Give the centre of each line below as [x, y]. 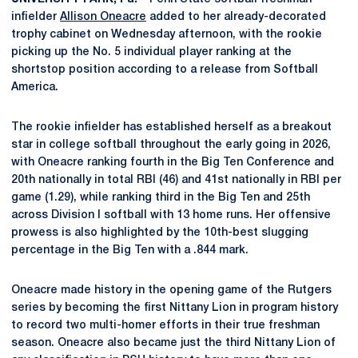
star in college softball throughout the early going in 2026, [171, 145]
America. [35, 88]
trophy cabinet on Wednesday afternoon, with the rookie [167, 35]
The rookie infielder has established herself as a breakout [171, 127]
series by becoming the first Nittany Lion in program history [175, 308]
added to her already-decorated [236, 17]
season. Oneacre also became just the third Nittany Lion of [173, 343]
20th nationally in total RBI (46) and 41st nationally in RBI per [176, 180]
